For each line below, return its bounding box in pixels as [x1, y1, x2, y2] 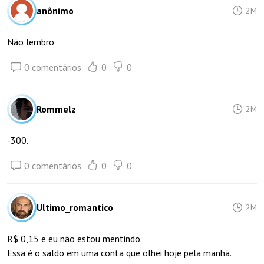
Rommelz [37, 103, 76, 115]
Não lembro [7, 36, 54, 48]
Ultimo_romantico [37, 202, 113, 213]
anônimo [37, 5, 74, 16]
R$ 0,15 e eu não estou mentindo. [7, 233, 142, 245]
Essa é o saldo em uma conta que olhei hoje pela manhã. [7, 247, 232, 259]
